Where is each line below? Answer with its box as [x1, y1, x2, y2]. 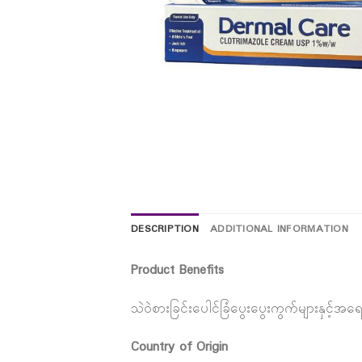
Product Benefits [131, 259, 224, 280]
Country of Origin [131, 337, 228, 358]
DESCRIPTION [131, 221, 199, 238]
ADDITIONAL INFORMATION [209, 221, 348, 238]
